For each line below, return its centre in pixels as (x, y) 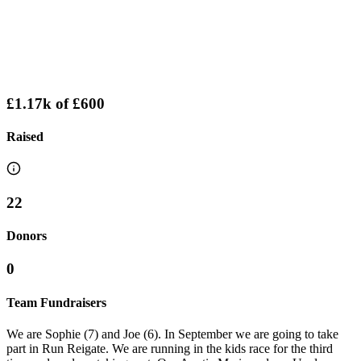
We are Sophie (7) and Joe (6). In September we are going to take (172, 334)
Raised (25, 136)
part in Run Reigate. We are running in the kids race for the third (170, 348)
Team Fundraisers (56, 302)
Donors (27, 236)
